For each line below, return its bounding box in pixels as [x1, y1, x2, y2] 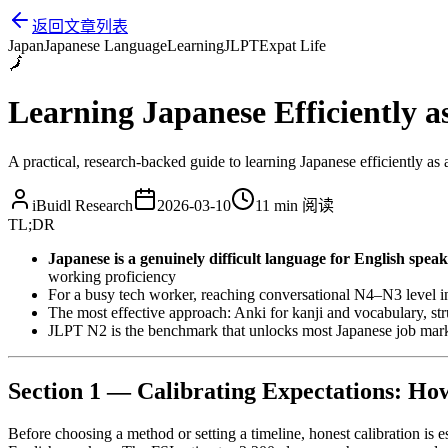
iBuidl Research [32, 196, 133, 214]
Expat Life [259, 37, 326, 54]
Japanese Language [44, 37, 167, 54]
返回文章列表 [32, 18, 128, 35]
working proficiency [48, 267, 176, 285]
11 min [255, 196, 298, 214]
